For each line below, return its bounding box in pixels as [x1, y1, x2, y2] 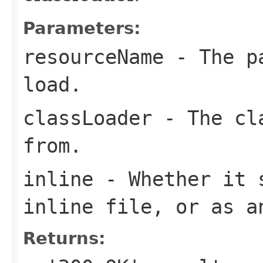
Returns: [23, 228, 106, 248]
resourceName [23, 45, 164, 69]
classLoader [23, 106, 152, 130]
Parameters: [23, 18, 141, 38]
